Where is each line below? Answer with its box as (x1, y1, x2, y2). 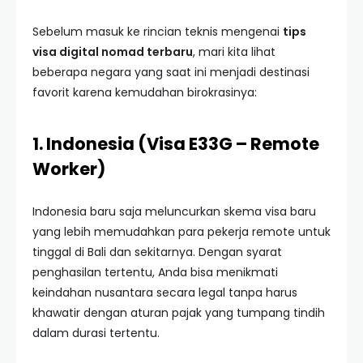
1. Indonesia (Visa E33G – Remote (32, 132, 319, 156)
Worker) (32, 157, 105, 181)
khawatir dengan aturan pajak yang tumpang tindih (32, 305, 325, 321)
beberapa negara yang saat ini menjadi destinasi (32, 64, 310, 80)
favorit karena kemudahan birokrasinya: (32, 84, 257, 100)
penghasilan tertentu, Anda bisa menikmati (32, 264, 278, 280)
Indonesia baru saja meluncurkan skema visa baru (32, 203, 316, 220)
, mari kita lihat (193, 44, 275, 60)
